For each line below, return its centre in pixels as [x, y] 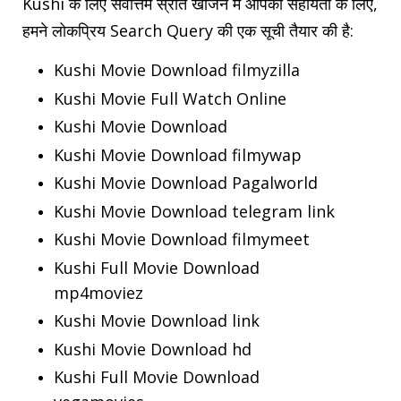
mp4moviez [98, 292]
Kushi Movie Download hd [153, 349]
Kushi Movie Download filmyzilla [177, 70]
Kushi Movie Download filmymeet [182, 239]
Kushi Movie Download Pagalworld [186, 183]
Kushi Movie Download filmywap [178, 154]
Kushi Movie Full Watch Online [170, 98]
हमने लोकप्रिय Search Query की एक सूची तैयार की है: [188, 31]
